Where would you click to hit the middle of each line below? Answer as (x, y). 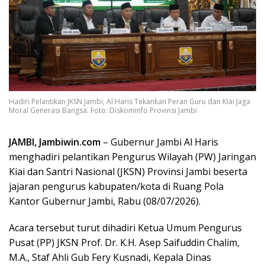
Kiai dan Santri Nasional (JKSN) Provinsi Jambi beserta (128, 171)
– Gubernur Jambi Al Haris (159, 142)
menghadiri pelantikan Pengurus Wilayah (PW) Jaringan (132, 156)
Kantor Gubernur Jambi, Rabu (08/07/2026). (105, 201)
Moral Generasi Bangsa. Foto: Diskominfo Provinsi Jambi (103, 110)
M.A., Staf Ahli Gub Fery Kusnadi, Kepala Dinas (110, 257)
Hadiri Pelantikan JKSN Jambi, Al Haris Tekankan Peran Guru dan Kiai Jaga (130, 101)
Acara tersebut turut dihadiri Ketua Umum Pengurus (125, 227)
